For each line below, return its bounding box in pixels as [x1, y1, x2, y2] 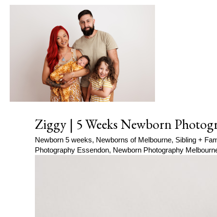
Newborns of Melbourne [96, 136, 171, 144]
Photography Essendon [35, 146, 109, 155]
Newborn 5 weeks [35, 136, 92, 144]
